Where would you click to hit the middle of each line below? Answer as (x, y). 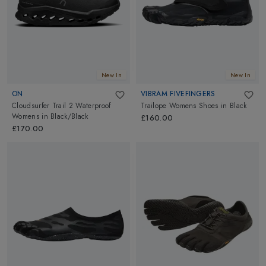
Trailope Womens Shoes (180, 106)
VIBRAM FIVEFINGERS (178, 94)
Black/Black (69, 117)
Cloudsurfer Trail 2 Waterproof (61, 106)
